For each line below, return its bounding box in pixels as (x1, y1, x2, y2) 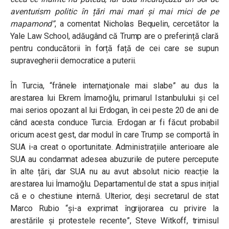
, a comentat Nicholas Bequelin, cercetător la (55, 19, 219, 29)
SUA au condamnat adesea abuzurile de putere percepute (10, 154, 219, 165)
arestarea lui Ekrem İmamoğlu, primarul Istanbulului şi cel (10, 93, 219, 103)
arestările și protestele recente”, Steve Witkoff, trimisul (10, 216, 219, 226)
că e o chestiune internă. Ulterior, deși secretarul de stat (10, 191, 219, 201)
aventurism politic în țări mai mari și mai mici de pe (10, 7, 219, 17)
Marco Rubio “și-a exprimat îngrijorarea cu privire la (10, 203, 219, 214)
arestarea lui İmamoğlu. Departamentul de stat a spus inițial (10, 179, 219, 189)
